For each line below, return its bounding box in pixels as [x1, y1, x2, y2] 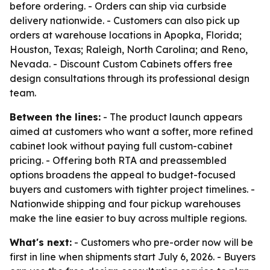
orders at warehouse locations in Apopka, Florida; [10, 29, 242, 41]
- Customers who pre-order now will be [72, 236, 253, 248]
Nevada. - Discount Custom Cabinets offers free [10, 58, 233, 70]
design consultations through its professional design [10, 72, 250, 84]
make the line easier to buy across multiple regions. [10, 212, 246, 224]
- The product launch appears [101, 111, 242, 123]
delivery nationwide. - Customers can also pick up [10, 14, 240, 27]
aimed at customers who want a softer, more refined [10, 125, 253, 137]
